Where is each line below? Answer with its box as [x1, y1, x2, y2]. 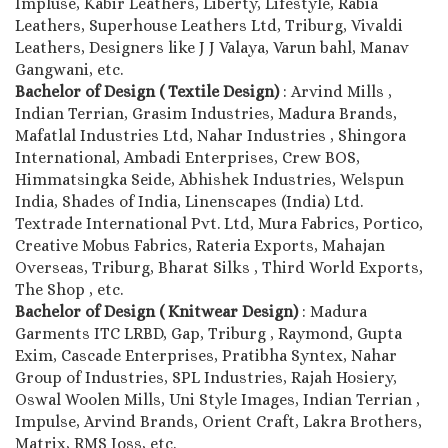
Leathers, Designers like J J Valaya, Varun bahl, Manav [15, 37, 409, 57]
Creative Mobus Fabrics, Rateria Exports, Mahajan [15, 235, 385, 255]
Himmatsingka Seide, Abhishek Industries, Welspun [15, 169, 404, 189]
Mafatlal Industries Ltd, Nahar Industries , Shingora [15, 125, 406, 145]
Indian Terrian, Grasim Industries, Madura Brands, [15, 103, 397, 123]
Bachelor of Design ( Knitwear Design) [15, 301, 302, 321]
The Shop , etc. [15, 279, 127, 299]
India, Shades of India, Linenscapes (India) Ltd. [15, 191, 363, 211]
